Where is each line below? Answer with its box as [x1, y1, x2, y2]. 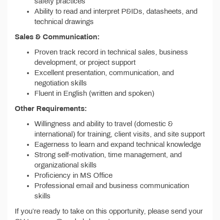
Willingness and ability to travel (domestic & [34, 120, 173, 128]
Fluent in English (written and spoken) [34, 89, 154, 97]
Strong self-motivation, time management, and [34, 151, 182, 159]
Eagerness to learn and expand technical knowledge [34, 140, 201, 148]
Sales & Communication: [15, 33, 100, 41]
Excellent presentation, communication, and [34, 69, 174, 77]
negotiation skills [34, 79, 87, 87]
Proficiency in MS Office [34, 171, 112, 179]
